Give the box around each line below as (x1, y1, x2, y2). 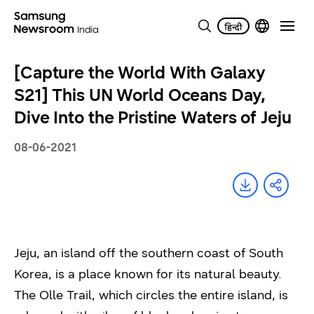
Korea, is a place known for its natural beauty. (14, 266, 282, 282)
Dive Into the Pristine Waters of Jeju (14, 107, 292, 128)
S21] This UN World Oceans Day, (14, 85, 266, 106)
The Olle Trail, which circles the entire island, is (14, 287, 288, 303)
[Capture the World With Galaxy (14, 62, 266, 83)
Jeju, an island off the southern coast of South (14, 245, 283, 261)
